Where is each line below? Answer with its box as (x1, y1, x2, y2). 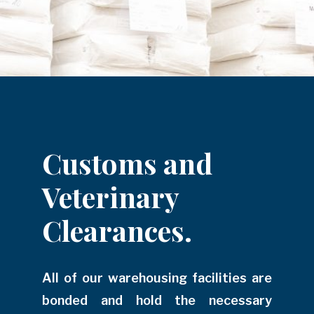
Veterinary (42, 178, 179, 216)
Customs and (42, 144, 212, 182)
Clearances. (42, 212, 192, 250)
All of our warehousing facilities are (42, 271, 272, 286)
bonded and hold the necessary (42, 293, 272, 308)
